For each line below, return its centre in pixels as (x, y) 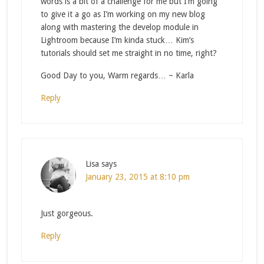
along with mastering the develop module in (119, 27)
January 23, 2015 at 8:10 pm (137, 176)
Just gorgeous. (67, 213)
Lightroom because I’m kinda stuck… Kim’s (117, 40)
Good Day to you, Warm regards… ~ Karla (117, 75)
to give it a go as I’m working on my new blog (123, 14)
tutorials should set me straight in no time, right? (128, 53)
